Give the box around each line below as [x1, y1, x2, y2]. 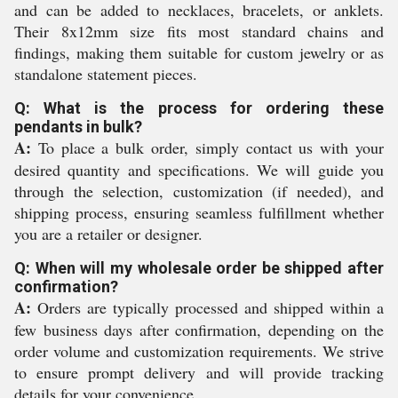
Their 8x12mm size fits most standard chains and [14, 20, 384, 42]
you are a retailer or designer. [14, 223, 203, 244]
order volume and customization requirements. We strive [14, 340, 384, 362]
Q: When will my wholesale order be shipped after [14, 259, 384, 277]
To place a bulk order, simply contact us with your [31, 137, 384, 158]
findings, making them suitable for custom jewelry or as [14, 42, 384, 63]
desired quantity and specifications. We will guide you [14, 159, 384, 180]
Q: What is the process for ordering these [14, 99, 384, 117]
